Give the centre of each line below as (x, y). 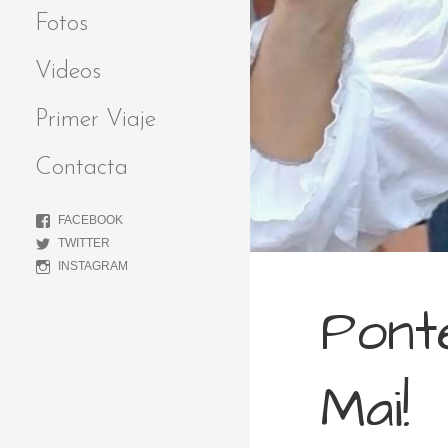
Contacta (81, 167)
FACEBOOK (90, 219)
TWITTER (84, 242)
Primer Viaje (95, 119)
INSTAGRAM (93, 265)
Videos (68, 71)
